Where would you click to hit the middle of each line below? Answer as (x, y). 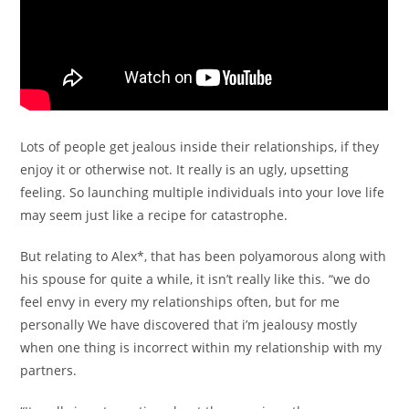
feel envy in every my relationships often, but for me (180, 302)
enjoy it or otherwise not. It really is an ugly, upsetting (185, 169)
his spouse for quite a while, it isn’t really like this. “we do (195, 279)
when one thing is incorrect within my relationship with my (201, 347)
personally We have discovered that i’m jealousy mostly (189, 325)
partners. (49, 370)
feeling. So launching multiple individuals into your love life (203, 192)
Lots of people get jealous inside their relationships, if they (200, 147)
